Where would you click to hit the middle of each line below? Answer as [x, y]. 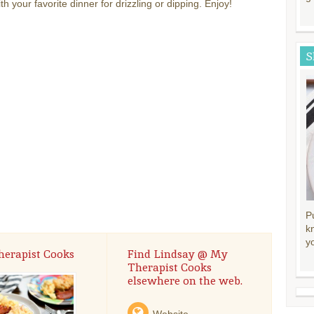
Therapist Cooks [169, 267]
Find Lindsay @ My [177, 254]
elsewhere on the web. [185, 280]
